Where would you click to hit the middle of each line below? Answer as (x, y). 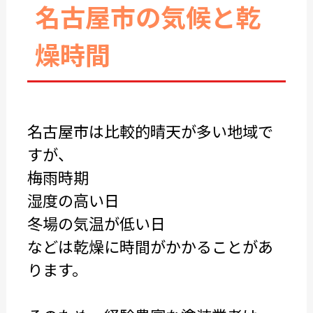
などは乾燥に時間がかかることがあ (150, 246)
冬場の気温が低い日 (96, 223)
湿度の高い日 (73, 200)
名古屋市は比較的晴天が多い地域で (150, 131)
